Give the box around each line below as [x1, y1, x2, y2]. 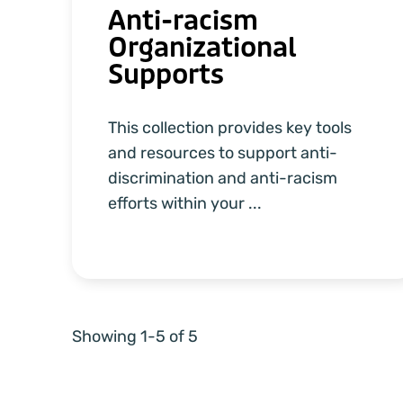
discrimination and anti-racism [108, 167, 337, 188]
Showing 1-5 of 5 [72, 326, 198, 346]
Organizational [108, 30, 296, 65]
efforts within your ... [108, 193, 262, 213]
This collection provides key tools [108, 117, 352, 138]
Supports [108, 57, 224, 92]
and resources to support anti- [108, 142, 337, 163]
